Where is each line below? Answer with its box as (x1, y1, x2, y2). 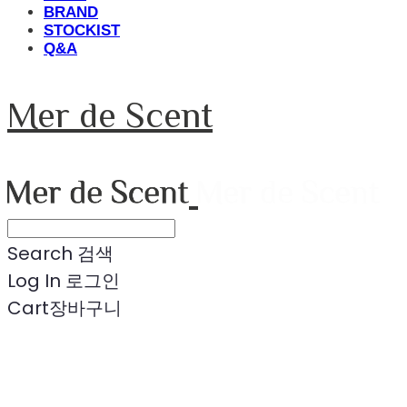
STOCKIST (44, 22, 120, 39)
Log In (7, 268, 61, 293)
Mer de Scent (7, 94, 213, 135)
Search (7, 241, 73, 266)
